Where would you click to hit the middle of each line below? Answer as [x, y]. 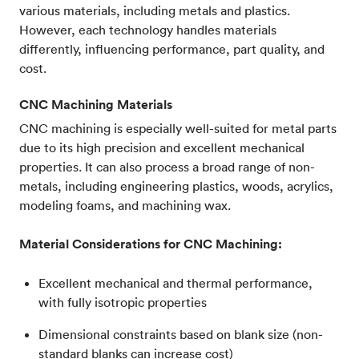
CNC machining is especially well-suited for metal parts [178, 128]
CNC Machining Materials [96, 104]
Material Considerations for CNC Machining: [151, 244]
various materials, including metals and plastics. [155, 10]
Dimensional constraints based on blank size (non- [181, 334]
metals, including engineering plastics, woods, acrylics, [176, 186]
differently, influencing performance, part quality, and [172, 48]
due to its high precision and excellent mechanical [162, 147]
